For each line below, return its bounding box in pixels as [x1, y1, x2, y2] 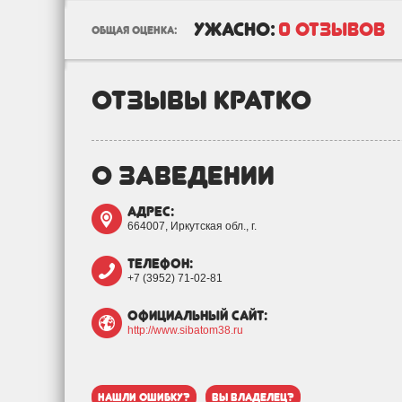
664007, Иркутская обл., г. [127, 220, 257, 232]
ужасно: [194, 18, 275, 40]
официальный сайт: [127, 308, 267, 324]
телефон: [127, 256, 193, 272]
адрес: [127, 204, 174, 220]
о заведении [92, 159, 275, 191]
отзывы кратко [92, 83, 311, 116]
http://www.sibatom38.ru [127, 324, 243, 336]
